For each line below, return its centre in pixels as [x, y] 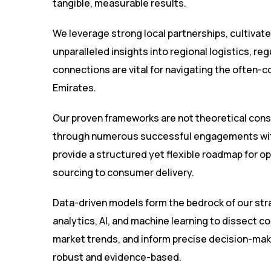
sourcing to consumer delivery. [123, 173]
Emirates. [74, 88]
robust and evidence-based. [117, 257]
